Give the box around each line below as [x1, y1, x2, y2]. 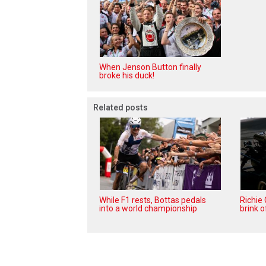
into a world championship [99, 204, 197, 214]
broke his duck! [99, 70, 154, 80]
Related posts [93, 102, 148, 112]
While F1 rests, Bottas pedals [99, 195, 206, 205]
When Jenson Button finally [99, 62, 201, 72]
